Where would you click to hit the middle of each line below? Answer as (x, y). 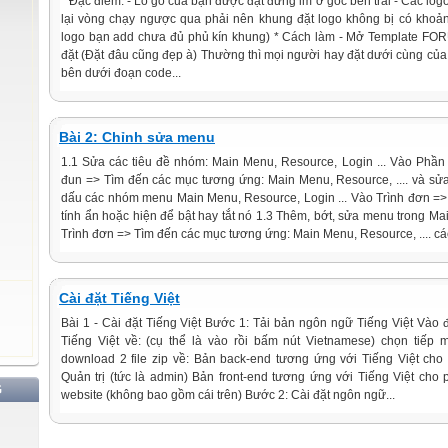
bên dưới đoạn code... (121, 73)
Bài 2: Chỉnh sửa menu (137, 137)
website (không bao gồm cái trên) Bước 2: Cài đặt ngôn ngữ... (228, 395)
